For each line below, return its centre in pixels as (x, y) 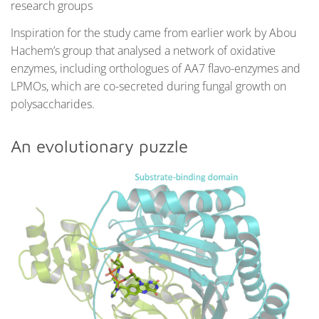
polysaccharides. (53, 104)
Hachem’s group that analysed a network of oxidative (143, 51)
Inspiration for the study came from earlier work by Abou (153, 33)
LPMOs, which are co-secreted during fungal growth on (148, 87)
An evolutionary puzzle (99, 146)
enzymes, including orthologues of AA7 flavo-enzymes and (156, 69)
